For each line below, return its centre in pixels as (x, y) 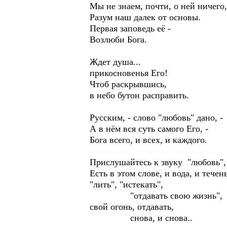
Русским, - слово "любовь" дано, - (156, 118)
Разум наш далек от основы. (145, 17)
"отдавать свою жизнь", (156, 196)
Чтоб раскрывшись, (128, 84)
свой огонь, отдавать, (132, 207)
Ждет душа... (115, 62)
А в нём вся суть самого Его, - (149, 129)
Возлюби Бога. (118, 40)
